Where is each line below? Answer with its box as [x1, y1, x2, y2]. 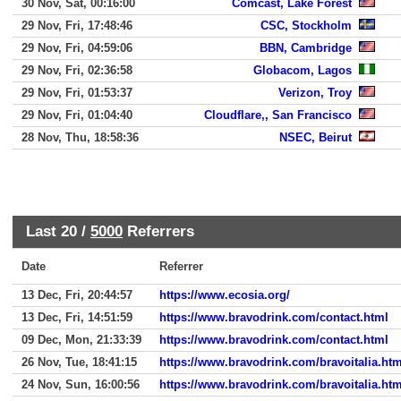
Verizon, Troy [278, 86, 352, 99]
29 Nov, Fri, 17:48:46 [21, 19, 132, 32]
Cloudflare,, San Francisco [204, 108, 352, 122]
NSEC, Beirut [279, 131, 352, 144]
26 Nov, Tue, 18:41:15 [21, 355, 137, 369]
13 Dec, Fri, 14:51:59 [21, 311, 132, 324]
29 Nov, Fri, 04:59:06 [21, 41, 132, 55]
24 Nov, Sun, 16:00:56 [21, 378, 140, 391]
